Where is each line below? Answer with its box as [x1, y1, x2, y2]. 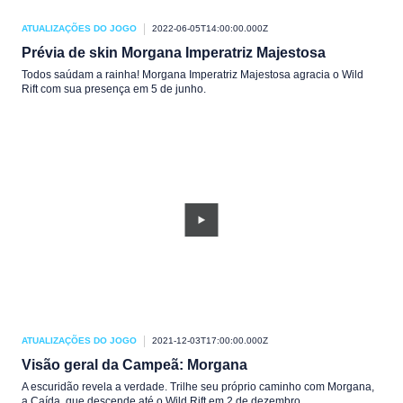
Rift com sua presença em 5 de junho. [22, 83, 206, 95]
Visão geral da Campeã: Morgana [22, 357, 247, 372]
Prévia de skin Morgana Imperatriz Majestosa [22, 45, 326, 60]
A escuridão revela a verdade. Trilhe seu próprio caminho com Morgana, [22, 381, 374, 393]
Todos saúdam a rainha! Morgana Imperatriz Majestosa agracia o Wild [22, 68, 363, 81]
